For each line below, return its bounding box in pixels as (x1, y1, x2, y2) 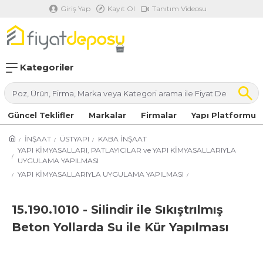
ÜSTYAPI (60, 134, 89, 143)
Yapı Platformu (191, 110, 256, 120)
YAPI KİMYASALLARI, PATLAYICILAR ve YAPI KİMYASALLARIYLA (18, 146, 236, 154)
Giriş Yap (60, 4, 90, 13)
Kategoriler (18, 62, 74, 73)
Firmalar (140, 110, 177, 120)
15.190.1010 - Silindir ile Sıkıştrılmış (12, 203, 223, 217)
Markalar (88, 110, 126, 120)
